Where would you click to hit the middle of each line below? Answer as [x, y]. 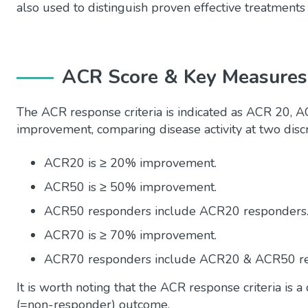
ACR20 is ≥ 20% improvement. [130, 163]
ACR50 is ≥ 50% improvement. [130, 187]
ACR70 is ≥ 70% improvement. [130, 235]
